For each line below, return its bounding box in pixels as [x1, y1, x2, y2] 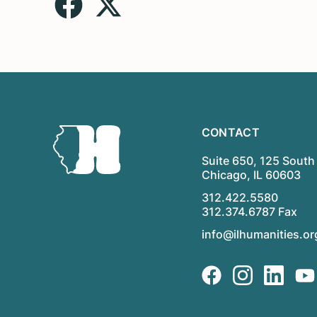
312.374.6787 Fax [201, 204, 297, 219]
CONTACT [201, 125, 260, 139]
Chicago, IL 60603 [201, 167, 301, 182]
